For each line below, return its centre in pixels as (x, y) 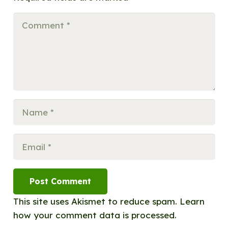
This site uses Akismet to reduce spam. (96, 201)
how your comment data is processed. (95, 215)
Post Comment (60, 181)
